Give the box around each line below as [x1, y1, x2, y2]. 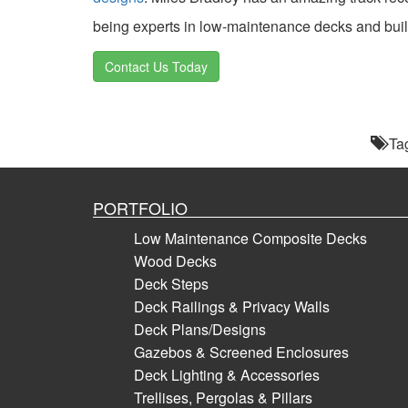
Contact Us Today [105, 56, 208, 76]
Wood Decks [134, 250, 217, 271]
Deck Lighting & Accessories [134, 363, 320, 385]
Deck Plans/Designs [134, 318, 266, 340]
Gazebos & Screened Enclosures [134, 341, 349, 362]
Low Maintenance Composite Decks [134, 227, 367, 249]
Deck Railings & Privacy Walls [134, 295, 330, 317]
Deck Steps [134, 272, 209, 294]
